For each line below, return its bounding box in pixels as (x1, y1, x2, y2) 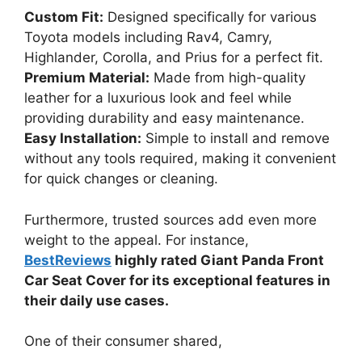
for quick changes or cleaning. (24, 170, 218, 187)
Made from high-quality (149, 69, 305, 86)
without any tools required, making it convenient (24, 150, 336, 167)
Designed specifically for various (103, 9, 317, 26)
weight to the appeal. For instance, (24, 231, 249, 248)
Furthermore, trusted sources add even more (24, 211, 317, 228)
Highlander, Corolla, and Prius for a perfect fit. (24, 49, 323, 66)
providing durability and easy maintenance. (24, 110, 305, 127)
